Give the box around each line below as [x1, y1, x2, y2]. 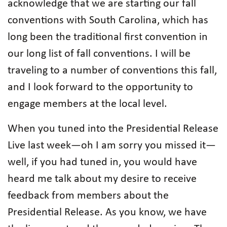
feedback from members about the [8, 190, 169, 202]
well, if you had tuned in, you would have [8, 157, 197, 168]
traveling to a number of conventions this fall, [8, 65, 217, 77]
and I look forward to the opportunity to [8, 82, 193, 93]
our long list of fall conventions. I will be [8, 48, 191, 60]
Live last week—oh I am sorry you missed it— [8, 140, 216, 152]
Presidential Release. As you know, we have [8, 207, 207, 218]
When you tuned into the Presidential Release [8, 123, 218, 135]
